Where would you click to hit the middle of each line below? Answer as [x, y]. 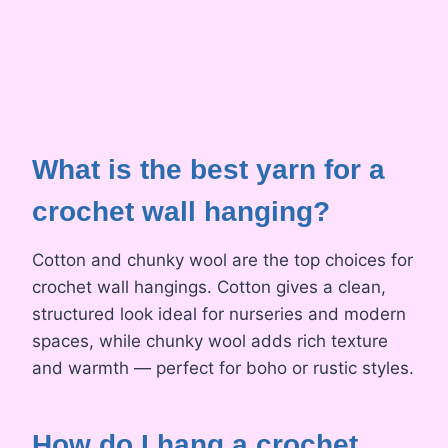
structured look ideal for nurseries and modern [219, 313]
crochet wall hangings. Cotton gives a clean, [209, 286]
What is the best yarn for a [208, 169]
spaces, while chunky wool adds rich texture [210, 340]
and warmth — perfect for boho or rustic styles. [223, 367]
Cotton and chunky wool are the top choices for [222, 259]
